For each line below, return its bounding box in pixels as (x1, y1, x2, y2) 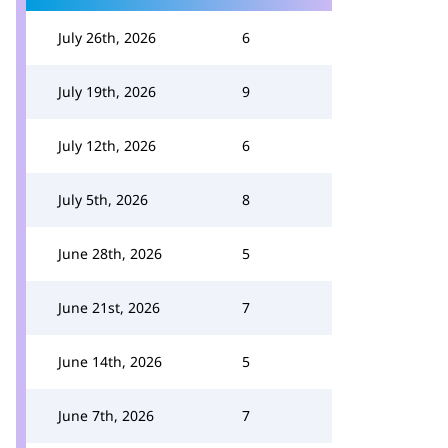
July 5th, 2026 (58, 190, 148, 209)
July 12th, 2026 (58, 136, 156, 155)
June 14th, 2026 (58, 352, 162, 371)
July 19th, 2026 (58, 82, 156, 101)
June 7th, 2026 (58, 406, 154, 425)
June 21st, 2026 (58, 298, 160, 317)
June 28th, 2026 (58, 244, 162, 263)
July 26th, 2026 (58, 28, 156, 47)
